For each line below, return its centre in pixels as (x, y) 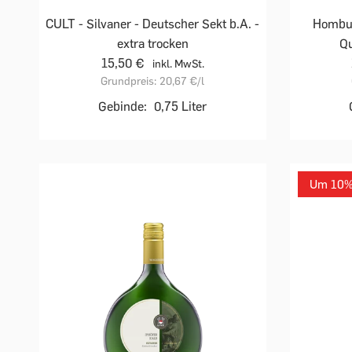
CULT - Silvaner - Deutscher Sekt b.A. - (153, 24)
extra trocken (152, 44)
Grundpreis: (129, 82)
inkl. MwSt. (178, 64)
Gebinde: (123, 107)
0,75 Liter (181, 107)
